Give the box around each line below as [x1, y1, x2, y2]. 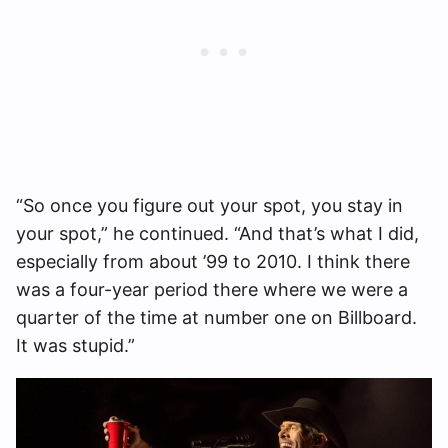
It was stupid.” [16, 335, 135, 357]
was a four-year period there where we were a [16, 279, 408, 301]
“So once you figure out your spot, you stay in [16, 195, 403, 217]
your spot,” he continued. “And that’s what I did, [16, 223, 419, 245]
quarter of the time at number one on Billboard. [16, 307, 417, 329]
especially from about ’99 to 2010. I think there [16, 251, 410, 273]
